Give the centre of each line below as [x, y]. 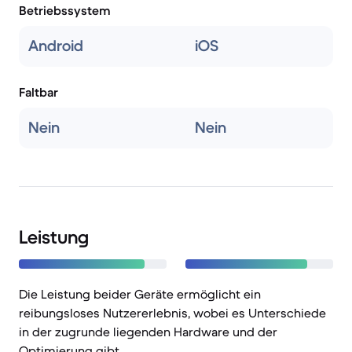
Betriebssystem [65, 10]
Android [56, 46]
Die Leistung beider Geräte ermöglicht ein [140, 294]
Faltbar [38, 92]
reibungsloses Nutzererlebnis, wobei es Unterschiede [172, 313]
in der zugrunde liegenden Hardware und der [148, 332]
